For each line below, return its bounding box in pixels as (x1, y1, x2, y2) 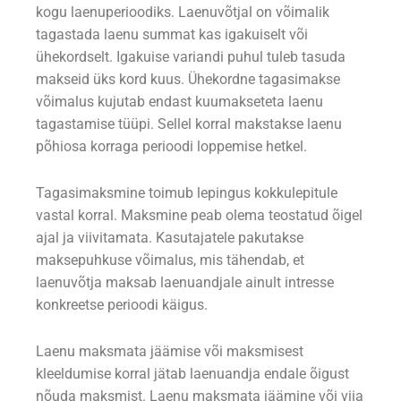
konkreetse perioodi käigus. (36, 296, 208, 313)
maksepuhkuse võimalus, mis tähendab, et (36, 252, 304, 269)
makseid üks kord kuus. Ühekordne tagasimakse (36, 71, 340, 88)
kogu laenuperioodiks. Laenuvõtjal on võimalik (36, 4, 329, 21)
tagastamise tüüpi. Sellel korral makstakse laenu (36, 115, 342, 132)
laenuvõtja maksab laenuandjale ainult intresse (36, 274, 334, 291)
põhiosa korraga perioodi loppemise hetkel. (36, 138, 307, 155)
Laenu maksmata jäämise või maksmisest (36, 343, 303, 360)
